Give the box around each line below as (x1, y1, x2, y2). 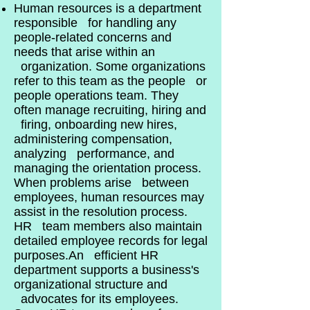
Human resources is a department (14, 1, 201, 16)
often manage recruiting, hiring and (14, 103, 206, 118)
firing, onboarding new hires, (14, 118, 177, 132)
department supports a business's (14, 263, 199, 277)
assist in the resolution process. (14, 205, 188, 219)
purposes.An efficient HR (14, 248, 158, 263)
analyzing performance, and (14, 147, 174, 161)
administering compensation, (14, 132, 172, 147)
